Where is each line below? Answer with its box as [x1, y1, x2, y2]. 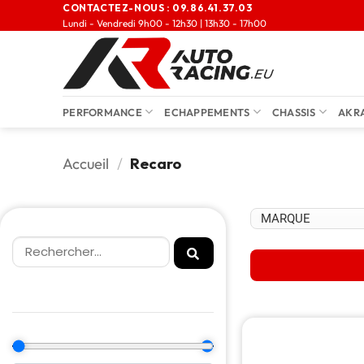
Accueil [63, 154, 109, 173]
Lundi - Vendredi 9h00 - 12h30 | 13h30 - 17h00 [63, 17, 266, 29]
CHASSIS [271, 105, 316, 119]
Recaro [127, 154, 182, 173]
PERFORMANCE [63, 105, 142, 119]
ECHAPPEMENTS [164, 105, 250, 119]
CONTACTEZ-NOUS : [63, 2, 173, 14]
